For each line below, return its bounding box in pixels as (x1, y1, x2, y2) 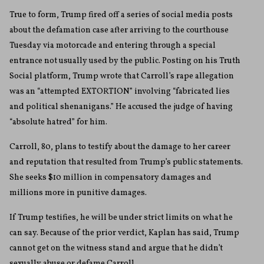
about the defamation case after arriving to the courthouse (9, 25, 229, 37)
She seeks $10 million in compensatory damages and (9, 172, 212, 184)
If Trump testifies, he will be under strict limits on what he (9, 212, 233, 224)
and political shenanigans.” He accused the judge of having (9, 101, 233, 113)
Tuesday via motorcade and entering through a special (9, 40, 216, 52)
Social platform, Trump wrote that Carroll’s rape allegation (9, 71, 234, 82)
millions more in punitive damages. (9, 187, 147, 199)
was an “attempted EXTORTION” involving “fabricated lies (9, 86, 230, 98)
